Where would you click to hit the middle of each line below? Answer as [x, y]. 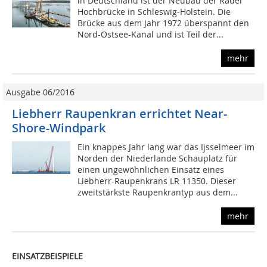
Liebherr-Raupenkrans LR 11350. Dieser [157, 181]
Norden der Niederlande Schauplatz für [158, 159]
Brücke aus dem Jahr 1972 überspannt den [164, 23]
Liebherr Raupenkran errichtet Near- [119, 114]
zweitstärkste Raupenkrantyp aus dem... [158, 193]
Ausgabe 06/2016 [40, 92]
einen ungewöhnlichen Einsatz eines [151, 170]
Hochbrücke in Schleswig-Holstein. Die [154, 12]
